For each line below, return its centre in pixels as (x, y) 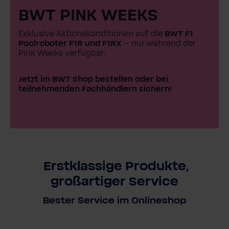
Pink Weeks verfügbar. (62, 53)
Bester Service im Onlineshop (114, 201)
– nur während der (159, 43)
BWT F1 (179, 33)
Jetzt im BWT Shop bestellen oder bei (93, 79)
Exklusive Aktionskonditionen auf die (91, 33)
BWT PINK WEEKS (88, 16)
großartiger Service (114, 182)
